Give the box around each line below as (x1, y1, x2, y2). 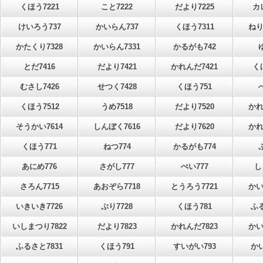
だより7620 (174, 122, 214, 131)
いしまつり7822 (12, 222, 67, 231)
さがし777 (99, 162, 134, 171)
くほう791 (99, 242, 134, 251)
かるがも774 (173, 142, 216, 151)
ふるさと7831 (16, 242, 63, 251)
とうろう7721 (171, 182, 218, 191)
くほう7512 (19, 102, 59, 111)
